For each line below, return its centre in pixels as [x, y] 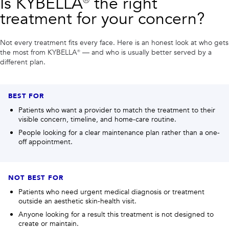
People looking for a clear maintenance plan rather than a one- [119, 133]
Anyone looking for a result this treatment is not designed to [116, 214]
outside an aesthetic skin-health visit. [77, 201]
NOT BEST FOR [36, 178]
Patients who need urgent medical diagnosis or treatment [111, 192]
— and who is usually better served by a [146, 52]
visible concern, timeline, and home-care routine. [97, 119]
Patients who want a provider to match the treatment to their [117, 110]
